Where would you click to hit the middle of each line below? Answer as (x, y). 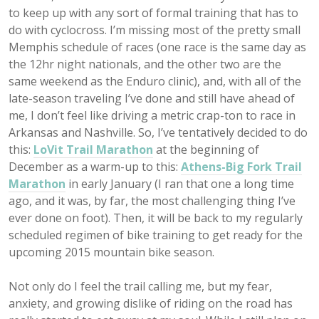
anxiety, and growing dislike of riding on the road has (151, 304)
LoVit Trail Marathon (93, 150)
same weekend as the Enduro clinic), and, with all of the (155, 82)
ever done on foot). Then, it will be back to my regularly (156, 218)
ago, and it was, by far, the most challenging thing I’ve (152, 201)
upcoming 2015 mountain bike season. (111, 252)
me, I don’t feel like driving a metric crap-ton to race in (152, 116)
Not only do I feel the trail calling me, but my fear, (140, 287)
